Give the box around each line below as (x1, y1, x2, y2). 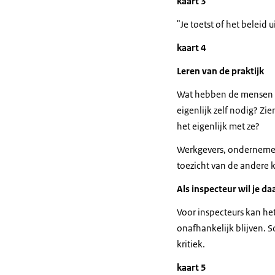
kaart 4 (177, 42, 206, 53)
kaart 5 (177, 261, 206, 273)
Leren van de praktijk (177, 65, 264, 77)
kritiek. (177, 238, 205, 250)
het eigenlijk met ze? (177, 120, 260, 132)
